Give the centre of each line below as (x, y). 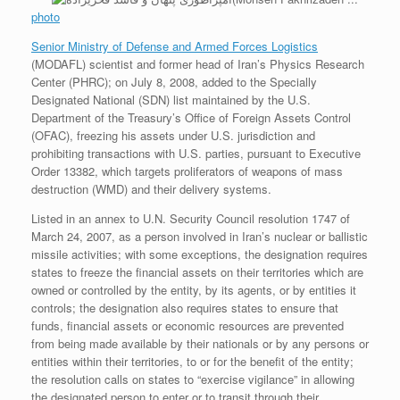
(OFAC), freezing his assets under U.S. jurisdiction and (173, 136)
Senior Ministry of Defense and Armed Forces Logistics (175, 46)
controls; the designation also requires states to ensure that (185, 308)
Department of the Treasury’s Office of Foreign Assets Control (191, 118)
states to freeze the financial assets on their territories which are (197, 272)
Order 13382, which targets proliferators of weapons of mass (187, 171)
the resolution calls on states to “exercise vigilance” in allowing (193, 379)
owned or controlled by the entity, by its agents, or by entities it (194, 290)
